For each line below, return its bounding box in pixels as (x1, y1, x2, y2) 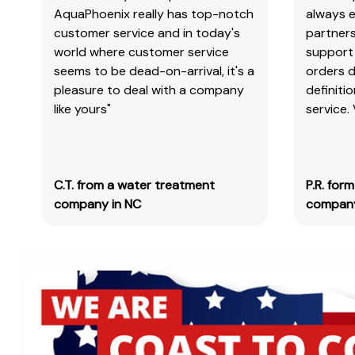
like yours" (54, 100, 112, 117)
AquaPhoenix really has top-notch (54, 5, 254, 22)
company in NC (54, 195, 142, 212)
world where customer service (54, 43, 230, 60)
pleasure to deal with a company (54, 81, 245, 98)
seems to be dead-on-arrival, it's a (54, 62, 255, 79)
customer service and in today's (54, 24, 241, 41)
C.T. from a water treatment (54, 176, 216, 193)
